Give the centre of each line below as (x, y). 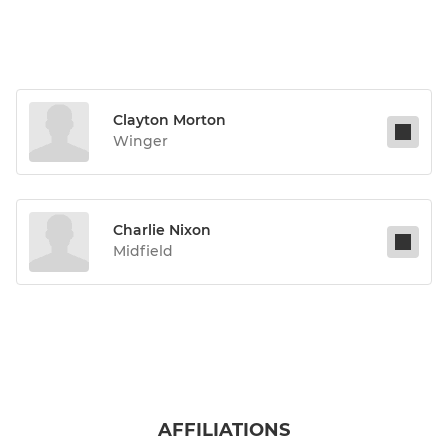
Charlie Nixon (162, 230)
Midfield (143, 251)
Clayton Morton (169, 120)
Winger (140, 141)
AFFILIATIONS (224, 430)
